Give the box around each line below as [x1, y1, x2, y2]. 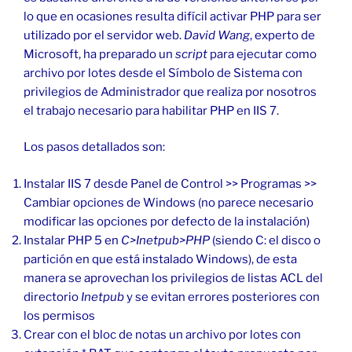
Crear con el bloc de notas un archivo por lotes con [24, 327, 301, 342]
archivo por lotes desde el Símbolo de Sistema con [24, 65, 302, 80]
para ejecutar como [207, 46, 317, 61]
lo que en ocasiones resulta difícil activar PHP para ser [24, 9, 321, 24]
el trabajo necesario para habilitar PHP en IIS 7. [24, 103, 279, 118]
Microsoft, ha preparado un [24, 46, 175, 61]
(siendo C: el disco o [210, 233, 321, 247]
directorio [24, 289, 81, 304]
